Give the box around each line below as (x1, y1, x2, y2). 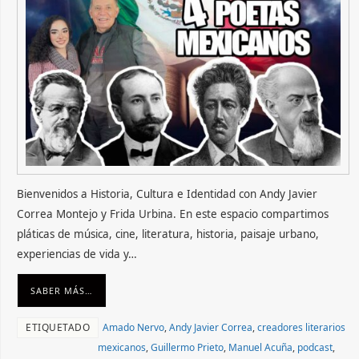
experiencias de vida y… (17, 247, 138, 262)
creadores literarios (257, 321, 346, 335)
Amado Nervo (103, 321, 165, 335)
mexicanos (98, 341, 147, 355)
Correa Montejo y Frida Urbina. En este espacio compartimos (17, 207, 329, 222)
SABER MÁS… (30, 284, 94, 297)
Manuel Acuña (228, 341, 293, 355)
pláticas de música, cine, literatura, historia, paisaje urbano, (17, 227, 320, 242)
